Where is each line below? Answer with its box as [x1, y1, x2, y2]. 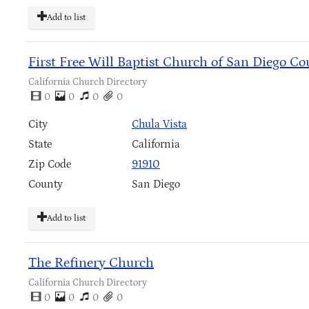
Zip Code [28, 157, 71, 170]
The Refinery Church [28, 255, 154, 270]
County [28, 177, 63, 190]
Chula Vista [132, 117, 187, 130]
